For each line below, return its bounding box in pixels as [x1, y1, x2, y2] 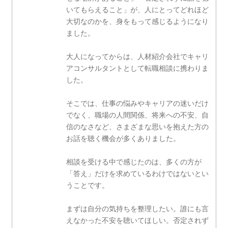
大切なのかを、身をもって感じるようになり [66, 16, 209, 25]
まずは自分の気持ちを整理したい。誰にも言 [66, 204, 209, 213]
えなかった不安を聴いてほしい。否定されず [66, 215, 209, 224]
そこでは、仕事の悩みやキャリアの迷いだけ [66, 98, 209, 107]
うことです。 [66, 180, 109, 189]
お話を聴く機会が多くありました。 [66, 133, 181, 142]
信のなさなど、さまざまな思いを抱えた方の [66, 122, 209, 131]
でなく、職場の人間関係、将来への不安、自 [66, 110, 209, 119]
